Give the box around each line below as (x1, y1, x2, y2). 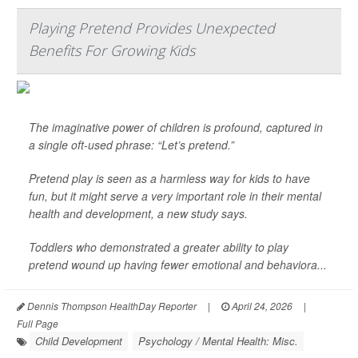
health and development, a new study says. (29, 205, 248, 222)
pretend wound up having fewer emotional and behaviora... (29, 257, 327, 273)
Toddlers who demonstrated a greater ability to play (29, 239, 288, 256)
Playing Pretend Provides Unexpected (29, 18, 275, 38)
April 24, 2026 (229, 299, 292, 313)
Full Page (17, 316, 58, 331)
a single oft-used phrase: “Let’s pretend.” (29, 137, 234, 153)
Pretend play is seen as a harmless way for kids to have (29, 170, 310, 187)
